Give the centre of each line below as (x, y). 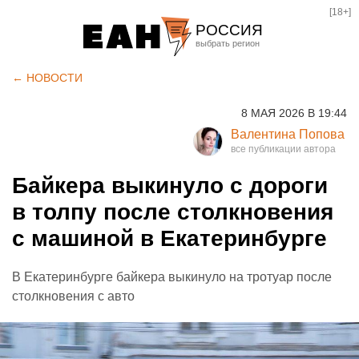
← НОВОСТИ (47, 78)
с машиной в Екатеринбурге (169, 238)
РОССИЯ (229, 30)
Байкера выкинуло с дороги (170, 186)
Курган (220, 124)
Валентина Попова (288, 134)
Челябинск (233, 97)
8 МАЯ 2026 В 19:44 (294, 113)
